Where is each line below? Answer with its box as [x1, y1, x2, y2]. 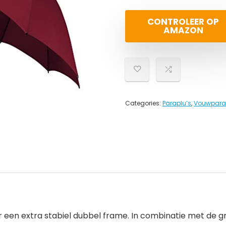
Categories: [125, 99, 162, 107]
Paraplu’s [162, 99, 191, 107]
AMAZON [163, 24, 203, 36]
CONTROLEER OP [147, 16, 219, 28]
